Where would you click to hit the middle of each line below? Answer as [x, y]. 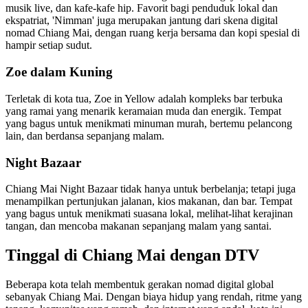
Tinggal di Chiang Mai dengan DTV [132, 255]
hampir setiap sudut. [49, 45]
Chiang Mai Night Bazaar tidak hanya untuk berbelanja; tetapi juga [151, 189]
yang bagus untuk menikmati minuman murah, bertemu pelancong [149, 123]
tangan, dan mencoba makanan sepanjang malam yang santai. [139, 226]
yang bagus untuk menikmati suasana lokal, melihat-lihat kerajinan [149, 214]
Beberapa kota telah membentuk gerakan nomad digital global [140, 285]
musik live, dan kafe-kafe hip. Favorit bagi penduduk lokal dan [142, 8]
